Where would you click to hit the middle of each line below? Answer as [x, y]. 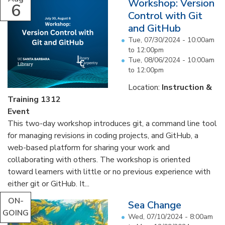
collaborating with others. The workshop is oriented [99, 160]
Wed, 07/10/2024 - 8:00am [171, 217]
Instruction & [187, 87]
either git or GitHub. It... [48, 184]
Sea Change [155, 205]
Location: [145, 87]
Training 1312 [34, 99]
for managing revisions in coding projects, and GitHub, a [103, 136]
